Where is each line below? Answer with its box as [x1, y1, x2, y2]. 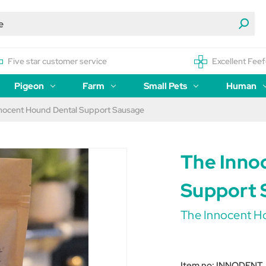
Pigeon [14, 80, 44, 92]
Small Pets [144, 80, 188, 92]
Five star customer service [8, 56, 107, 66]
